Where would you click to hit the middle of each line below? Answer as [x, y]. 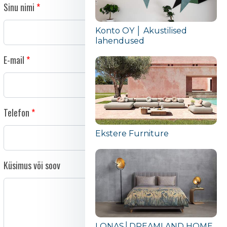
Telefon [16, 113]
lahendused [120, 41]
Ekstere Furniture [132, 134]
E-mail [14, 60]
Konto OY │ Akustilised [141, 31]
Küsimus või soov [32, 165]
